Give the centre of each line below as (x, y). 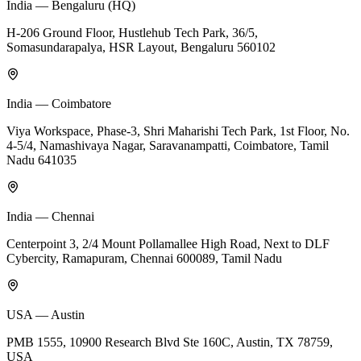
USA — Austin (46, 314)
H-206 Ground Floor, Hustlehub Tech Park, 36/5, (132, 32)
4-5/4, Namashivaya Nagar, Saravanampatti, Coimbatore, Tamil (168, 145)
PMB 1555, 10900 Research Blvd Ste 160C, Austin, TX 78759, (170, 342)
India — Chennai (50, 216)
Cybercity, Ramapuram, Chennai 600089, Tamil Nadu (144, 258)
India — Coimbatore (59, 103)
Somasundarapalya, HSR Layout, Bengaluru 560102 (141, 47)
